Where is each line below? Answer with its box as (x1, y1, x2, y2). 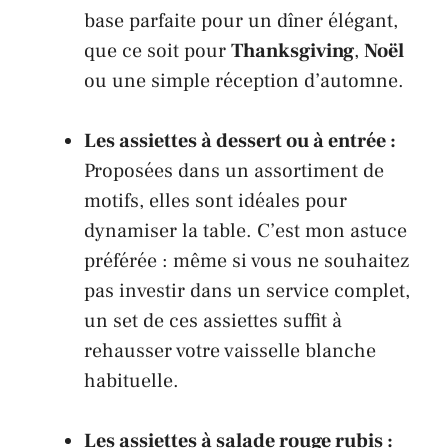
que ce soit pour (84, 38, 231, 65)
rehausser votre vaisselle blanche (84, 338, 376, 365)
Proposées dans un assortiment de (84, 158, 384, 185)
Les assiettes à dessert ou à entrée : (84, 128, 396, 155)
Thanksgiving (231, 38, 354, 65)
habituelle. (84, 368, 179, 395)
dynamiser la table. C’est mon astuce (84, 218, 407, 245)
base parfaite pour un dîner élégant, (84, 8, 398, 35)
